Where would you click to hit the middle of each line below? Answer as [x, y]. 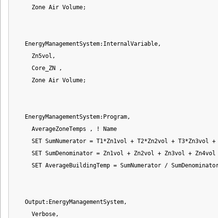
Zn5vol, [35, 56]
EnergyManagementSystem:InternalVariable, [88, 44]
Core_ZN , [38, 68]
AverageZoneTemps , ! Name [66, 129]
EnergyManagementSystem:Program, [73, 117]
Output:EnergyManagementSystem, [71, 202]
